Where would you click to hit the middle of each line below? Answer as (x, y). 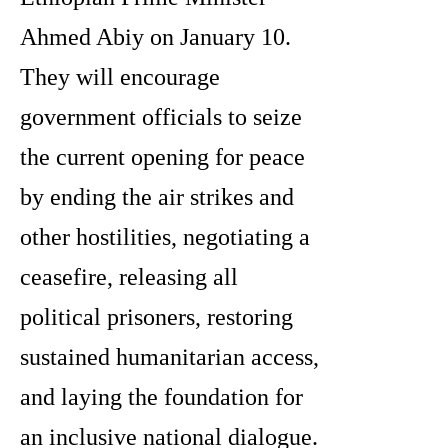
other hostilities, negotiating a (165, 237)
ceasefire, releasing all (129, 277)
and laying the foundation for (161, 397)
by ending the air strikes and (157, 197)
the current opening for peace (162, 157)
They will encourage (120, 77)
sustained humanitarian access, (169, 357)
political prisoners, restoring (156, 317)
